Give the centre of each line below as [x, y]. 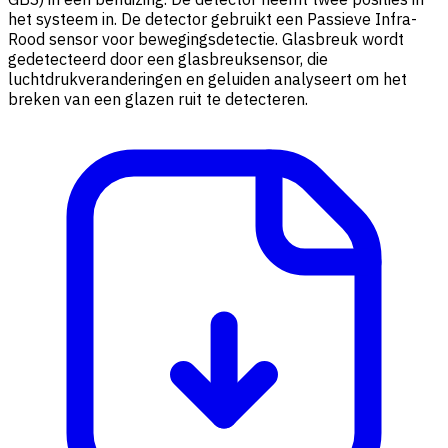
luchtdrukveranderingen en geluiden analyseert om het [207, 79]
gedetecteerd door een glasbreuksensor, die [168, 59]
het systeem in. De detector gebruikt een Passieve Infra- [212, 19]
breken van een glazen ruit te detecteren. [162, 99]
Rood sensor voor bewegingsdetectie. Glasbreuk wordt [206, 39]
